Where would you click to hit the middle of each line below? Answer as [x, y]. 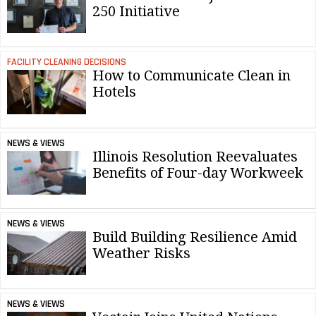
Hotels [116, 92]
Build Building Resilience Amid [195, 237]
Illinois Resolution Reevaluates [195, 156]
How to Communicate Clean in [192, 76]
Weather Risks [141, 253]
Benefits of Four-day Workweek [198, 172]
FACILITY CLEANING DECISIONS [66, 62]
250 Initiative [136, 11]
